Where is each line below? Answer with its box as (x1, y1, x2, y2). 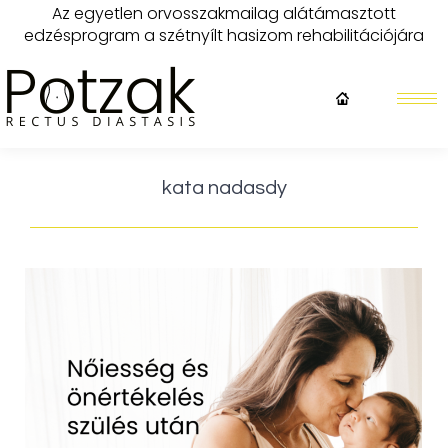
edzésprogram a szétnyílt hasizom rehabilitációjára (24, 24, 424, 47)
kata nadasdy (161, 178, 287, 198)
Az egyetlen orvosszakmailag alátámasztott (52, 2, 396, 25)
